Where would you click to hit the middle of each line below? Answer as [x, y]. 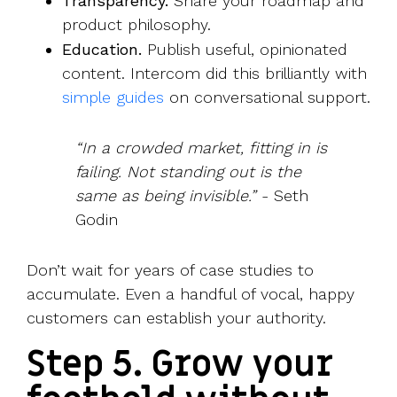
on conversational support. [267, 97]
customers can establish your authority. [176, 318]
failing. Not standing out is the [188, 172]
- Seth [282, 196]
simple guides [113, 97]
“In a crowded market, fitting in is [201, 148]
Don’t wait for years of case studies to [170, 270]
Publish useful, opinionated [245, 50]
